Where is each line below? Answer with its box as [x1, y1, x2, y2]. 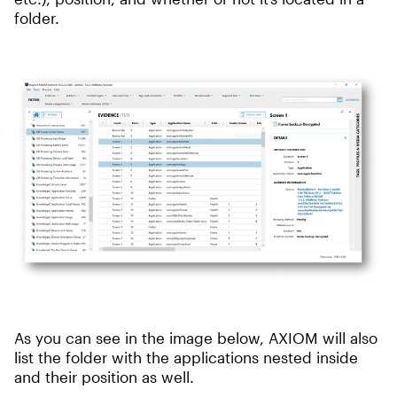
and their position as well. [14, 368, 194, 386]
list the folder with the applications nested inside [14, 348, 358, 367]
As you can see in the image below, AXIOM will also [14, 329, 378, 347]
